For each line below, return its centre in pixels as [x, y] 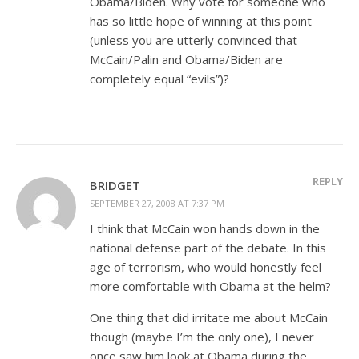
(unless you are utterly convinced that [194, 40]
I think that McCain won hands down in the [205, 228]
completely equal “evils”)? [159, 79]
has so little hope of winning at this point [201, 21]
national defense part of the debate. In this [208, 248]
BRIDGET [115, 185]
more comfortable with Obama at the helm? [210, 286]
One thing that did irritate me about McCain [209, 317]
